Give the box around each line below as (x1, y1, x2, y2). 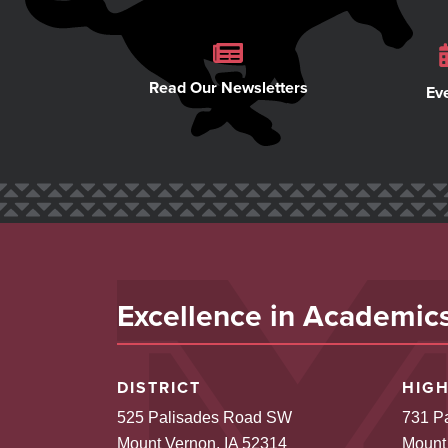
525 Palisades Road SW (117, 409, 292, 426)
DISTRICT (117, 378, 201, 398)
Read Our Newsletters (148, 78, 308, 98)
